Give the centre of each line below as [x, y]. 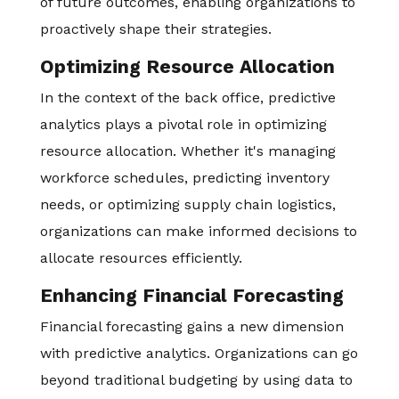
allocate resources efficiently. [141, 258]
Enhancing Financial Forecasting [191, 295]
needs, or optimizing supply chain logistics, [187, 204]
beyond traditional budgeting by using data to [196, 380]
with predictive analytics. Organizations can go [199, 353]
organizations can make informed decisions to [198, 231]
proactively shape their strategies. [155, 29]
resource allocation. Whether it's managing [187, 151]
